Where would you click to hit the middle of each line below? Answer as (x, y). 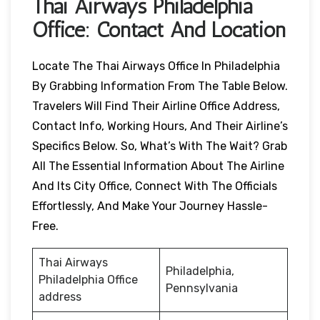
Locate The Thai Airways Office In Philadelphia (156, 66)
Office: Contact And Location (159, 30)
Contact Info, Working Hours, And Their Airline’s (160, 126)
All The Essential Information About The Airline (158, 166)
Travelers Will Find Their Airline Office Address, (156, 106)
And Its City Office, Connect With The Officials (155, 186)
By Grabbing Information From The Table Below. (160, 86)
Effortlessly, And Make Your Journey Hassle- (150, 206)
